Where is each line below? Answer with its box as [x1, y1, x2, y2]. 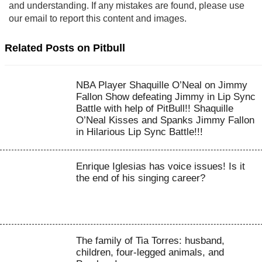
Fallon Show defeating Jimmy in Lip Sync [75, 91, 256, 102]
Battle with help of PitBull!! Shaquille [75, 103, 233, 114]
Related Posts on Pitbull [5, 42, 125, 54]
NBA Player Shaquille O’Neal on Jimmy [75, 80, 247, 91]
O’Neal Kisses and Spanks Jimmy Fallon [75, 115, 254, 126]
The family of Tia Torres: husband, [75, 235, 225, 246]
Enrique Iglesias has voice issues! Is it [75, 161, 245, 172]
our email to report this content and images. [9, 13, 187, 23]
